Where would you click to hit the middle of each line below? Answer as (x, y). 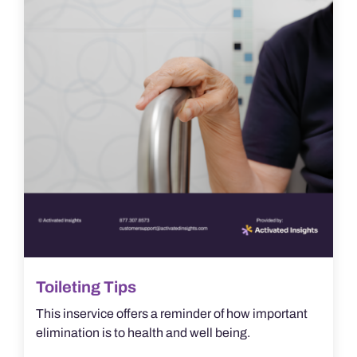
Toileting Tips (86, 286)
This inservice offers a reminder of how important (171, 313)
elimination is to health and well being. (143, 332)
